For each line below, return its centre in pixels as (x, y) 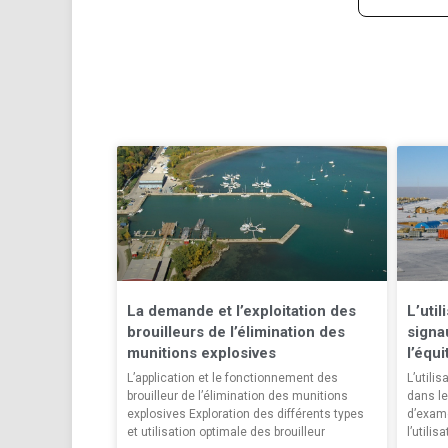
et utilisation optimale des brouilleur (226, 431)
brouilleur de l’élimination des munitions (237, 395)
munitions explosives (201, 352)
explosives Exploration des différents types (245, 413)
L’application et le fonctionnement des (232, 377)
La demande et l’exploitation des (241, 310)
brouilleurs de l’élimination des (236, 331)
